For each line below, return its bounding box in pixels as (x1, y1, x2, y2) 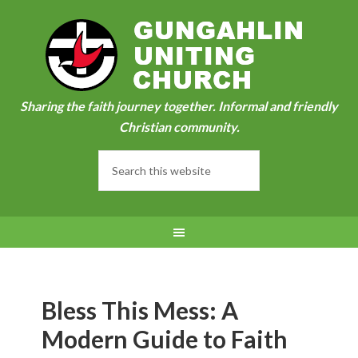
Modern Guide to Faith (42, 324, 288, 353)
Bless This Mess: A (42, 296, 239, 324)
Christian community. (118, 119, 240, 134)
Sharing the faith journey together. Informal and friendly (20, 98, 338, 113)
